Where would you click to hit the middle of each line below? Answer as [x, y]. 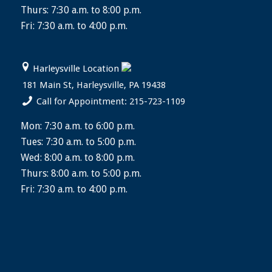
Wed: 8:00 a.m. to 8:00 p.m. [77, 157]
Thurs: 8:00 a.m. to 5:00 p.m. [81, 173]
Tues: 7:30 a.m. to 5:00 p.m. [78, 141]
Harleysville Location [76, 69]
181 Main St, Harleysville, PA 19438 [94, 85]
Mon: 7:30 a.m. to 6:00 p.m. [77, 126]
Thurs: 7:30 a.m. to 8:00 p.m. [81, 10]
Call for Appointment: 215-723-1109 [111, 102]
